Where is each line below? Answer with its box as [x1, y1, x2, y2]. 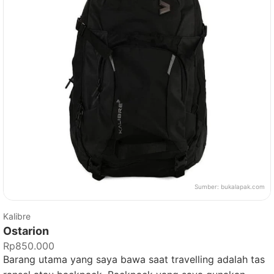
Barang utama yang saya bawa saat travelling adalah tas [3, 253, 265, 265]
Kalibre [3, 211, 31, 221]
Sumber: [194, 183, 221, 190]
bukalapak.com [221, 183, 265, 190]
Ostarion [3, 224, 49, 237]
